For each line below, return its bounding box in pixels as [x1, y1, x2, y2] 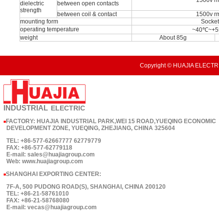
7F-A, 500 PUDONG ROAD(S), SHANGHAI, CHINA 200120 [3, 183, 166, 190]
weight [20, 34, 38, 41]
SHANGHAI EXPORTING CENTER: [6, 171, 101, 177]
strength [20, 7, 42, 14]
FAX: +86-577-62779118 [3, 144, 72, 151]
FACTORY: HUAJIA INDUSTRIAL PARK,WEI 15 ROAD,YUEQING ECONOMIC [6, 118, 216, 125]
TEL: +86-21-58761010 [3, 190, 69, 197]
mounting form [20, 18, 58, 25]
